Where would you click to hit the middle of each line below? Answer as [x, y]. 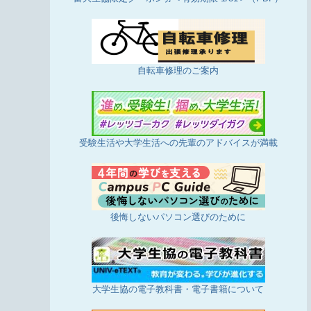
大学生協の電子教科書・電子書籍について [178, 289]
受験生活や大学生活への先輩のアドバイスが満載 [178, 142]
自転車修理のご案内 [178, 70]
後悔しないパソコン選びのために [178, 217]
